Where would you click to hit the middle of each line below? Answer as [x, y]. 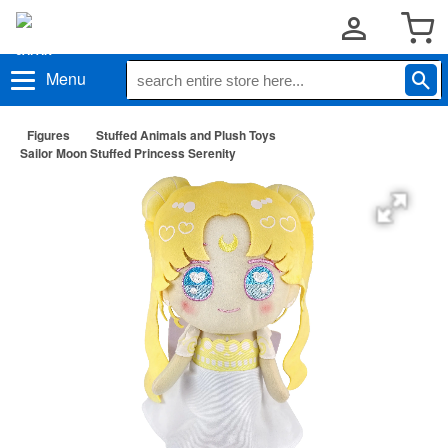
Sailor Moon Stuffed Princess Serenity [128, 153]
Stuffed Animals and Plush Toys [186, 135]
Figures [48, 135]
